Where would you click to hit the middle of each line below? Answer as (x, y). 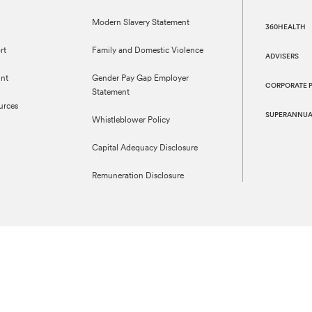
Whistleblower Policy (131, 120)
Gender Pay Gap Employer (140, 79)
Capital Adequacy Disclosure (145, 148)
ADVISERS (282, 57)
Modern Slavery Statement (140, 23)
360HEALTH (286, 28)
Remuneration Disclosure (138, 176)
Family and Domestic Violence (147, 51)
